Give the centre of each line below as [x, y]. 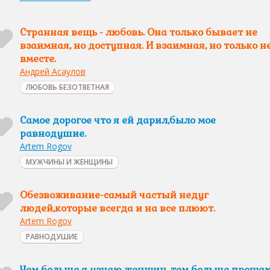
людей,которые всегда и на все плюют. [117, 208]
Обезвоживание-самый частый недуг [114, 195]
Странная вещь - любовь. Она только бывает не [138, 32]
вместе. [38, 59]
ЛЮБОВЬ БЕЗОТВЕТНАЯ [67, 87]
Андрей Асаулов [52, 71]
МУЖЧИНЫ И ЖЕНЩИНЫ [69, 162]
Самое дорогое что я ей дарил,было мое [118, 120]
